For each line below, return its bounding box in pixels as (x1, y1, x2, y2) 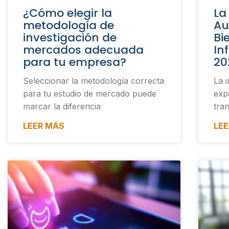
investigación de (23, 30, 117, 46)
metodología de (23, 17, 114, 34)
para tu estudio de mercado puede (23, 88, 156, 99)
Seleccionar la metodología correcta (23, 76, 164, 86)
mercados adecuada (23, 42, 144, 58)
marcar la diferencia (23, 101, 101, 112)
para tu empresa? (23, 54, 126, 71)
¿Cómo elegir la (23, 5, 112, 21)
